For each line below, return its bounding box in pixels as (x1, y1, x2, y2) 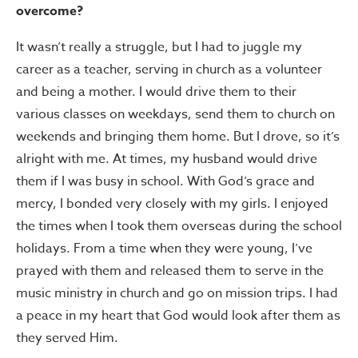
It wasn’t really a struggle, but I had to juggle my (16, 37, 302, 57)
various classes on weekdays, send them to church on (16, 104, 335, 124)
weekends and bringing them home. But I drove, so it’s (16, 126, 340, 146)
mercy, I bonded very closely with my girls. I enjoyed (16, 193, 328, 213)
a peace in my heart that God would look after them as (16, 305, 340, 325)
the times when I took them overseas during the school (16, 216, 342, 236)
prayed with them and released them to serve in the (16, 261, 324, 280)
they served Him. (16, 328, 118, 348)
